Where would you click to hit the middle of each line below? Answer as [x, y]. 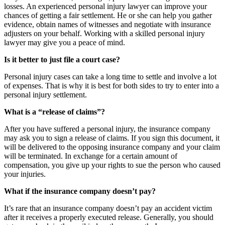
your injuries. [25, 174]
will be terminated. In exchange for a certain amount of [91, 156]
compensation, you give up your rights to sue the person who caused [112, 165]
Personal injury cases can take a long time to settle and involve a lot [110, 76]
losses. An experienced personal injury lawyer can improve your [105, 6]
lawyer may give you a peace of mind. [65, 42]
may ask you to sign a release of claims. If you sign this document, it [112, 138]
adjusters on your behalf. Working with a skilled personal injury [104, 33]
